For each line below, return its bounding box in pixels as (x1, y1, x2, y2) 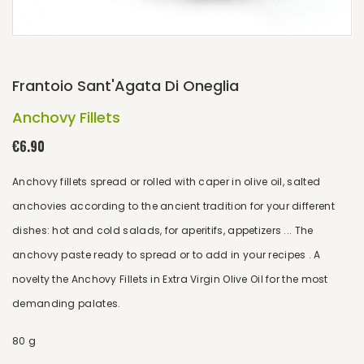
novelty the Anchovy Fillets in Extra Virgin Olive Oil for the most (12, 272, 328, 286)
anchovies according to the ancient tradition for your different (12, 199, 335, 213)
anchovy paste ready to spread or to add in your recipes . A (12, 248, 321, 262)
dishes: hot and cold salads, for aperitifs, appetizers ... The (12, 223, 314, 237)
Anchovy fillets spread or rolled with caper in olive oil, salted (12, 175, 321, 188)
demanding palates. (12, 297, 121, 310)
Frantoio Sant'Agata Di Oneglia (12, 76, 239, 96)
